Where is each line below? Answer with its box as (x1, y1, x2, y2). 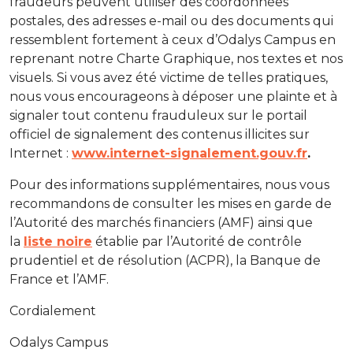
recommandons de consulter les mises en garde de (9, 196, 332, 212)
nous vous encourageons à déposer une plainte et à (9, 89, 337, 105)
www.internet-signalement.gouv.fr (72, 146, 307, 162)
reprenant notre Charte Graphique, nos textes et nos (9, 51, 343, 67)
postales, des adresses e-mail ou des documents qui (9, 13, 333, 29)
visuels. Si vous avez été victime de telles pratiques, (9, 70, 328, 86)
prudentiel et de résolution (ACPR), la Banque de (9, 253, 321, 269)
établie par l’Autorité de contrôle (92, 234, 302, 250)
